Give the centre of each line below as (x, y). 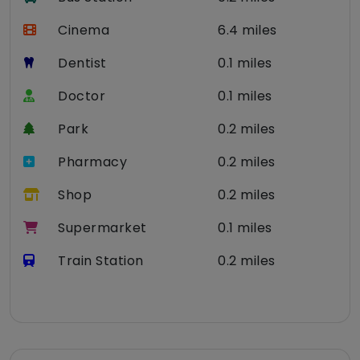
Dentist (82, 63)
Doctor (82, 96)
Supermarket (102, 228)
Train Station (101, 261)
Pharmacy (92, 162)
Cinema (84, 31)
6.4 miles (247, 31)
